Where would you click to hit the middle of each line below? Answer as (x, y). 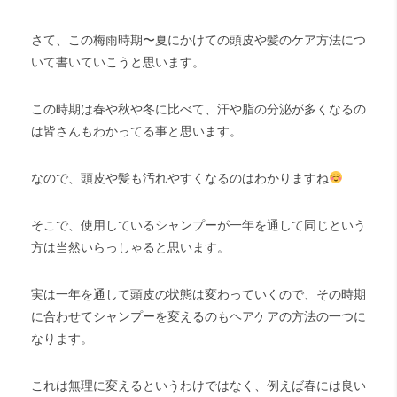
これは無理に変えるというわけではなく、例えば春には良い (198, 385)
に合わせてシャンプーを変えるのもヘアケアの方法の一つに (198, 316)
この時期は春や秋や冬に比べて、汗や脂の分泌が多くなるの (198, 109)
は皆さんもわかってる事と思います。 (136, 131)
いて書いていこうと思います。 (118, 62)
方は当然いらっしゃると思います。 (130, 247)
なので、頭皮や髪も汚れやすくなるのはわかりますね (180, 178)
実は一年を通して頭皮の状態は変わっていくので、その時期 (198, 294)
